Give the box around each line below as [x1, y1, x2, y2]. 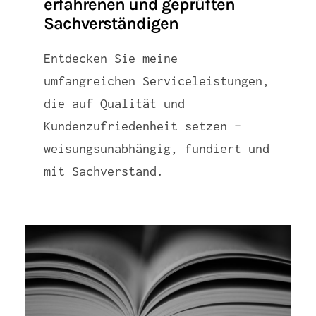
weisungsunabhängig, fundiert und [43, 141, 269, 157]
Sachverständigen [43, 13, 179, 34]
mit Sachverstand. [43, 164, 164, 179]
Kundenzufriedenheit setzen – [43, 119, 241, 134]
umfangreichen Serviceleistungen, [43, 73, 269, 89]
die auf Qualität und [43, 96, 185, 111]
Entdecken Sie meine [43, 51, 178, 66]
